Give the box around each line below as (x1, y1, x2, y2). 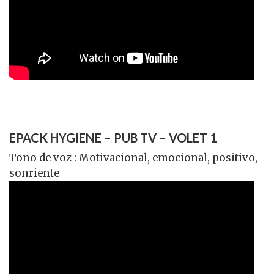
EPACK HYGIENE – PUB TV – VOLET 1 (9, 130, 217, 146)
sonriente (9, 167, 59, 180)
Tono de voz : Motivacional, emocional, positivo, (9, 152, 257, 165)
